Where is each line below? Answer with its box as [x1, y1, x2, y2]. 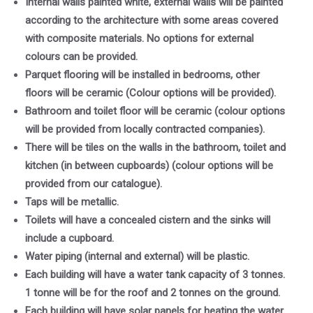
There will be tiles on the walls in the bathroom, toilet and [25, 141, 286, 154]
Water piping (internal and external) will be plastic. [25, 250, 249, 263]
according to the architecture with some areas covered [25, 14, 278, 27]
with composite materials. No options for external [25, 32, 254, 45]
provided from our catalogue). [25, 177, 162, 191]
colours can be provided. [25, 50, 138, 64]
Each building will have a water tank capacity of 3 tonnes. [25, 268, 285, 282]
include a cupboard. [25, 232, 114, 245]
